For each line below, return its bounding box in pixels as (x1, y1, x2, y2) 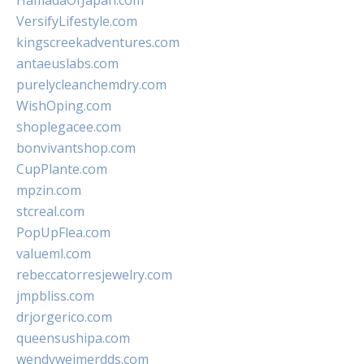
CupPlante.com (16, 160, 107, 178)
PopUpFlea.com (16, 223, 110, 241)
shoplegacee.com (16, 118, 121, 136)
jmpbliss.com (16, 287, 94, 305)
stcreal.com (16, 202, 84, 220)
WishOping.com (16, 97, 111, 115)
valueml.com (16, 245, 91, 262)
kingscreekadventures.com (16, 33, 180, 51)
